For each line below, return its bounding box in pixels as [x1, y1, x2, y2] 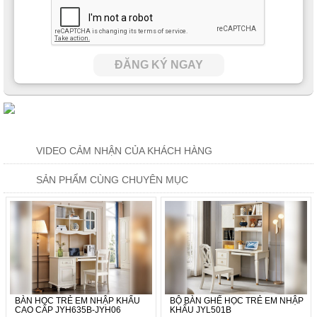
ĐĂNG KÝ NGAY [114, 58, 203, 71]
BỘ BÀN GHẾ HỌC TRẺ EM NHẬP [170, 295, 304, 306]
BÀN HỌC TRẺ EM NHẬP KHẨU [15, 295, 140, 306]
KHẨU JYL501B [170, 304, 231, 315]
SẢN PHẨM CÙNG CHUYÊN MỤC [36, 173, 188, 185]
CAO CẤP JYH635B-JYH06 [15, 304, 121, 315]
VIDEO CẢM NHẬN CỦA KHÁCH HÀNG [36, 144, 212, 156]
